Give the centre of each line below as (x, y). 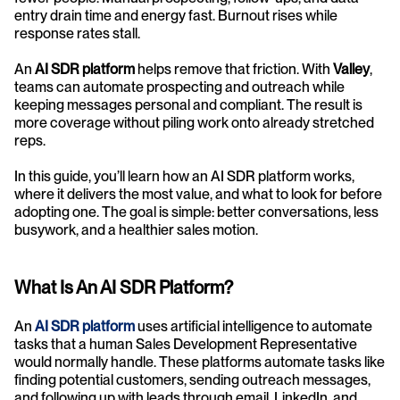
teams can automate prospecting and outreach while (179, 87)
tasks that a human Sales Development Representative (186, 344)
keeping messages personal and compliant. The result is (188, 105)
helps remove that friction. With (234, 69)
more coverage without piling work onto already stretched (194, 123)
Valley (351, 69)
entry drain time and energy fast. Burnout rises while (176, 16)
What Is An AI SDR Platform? (124, 287)
